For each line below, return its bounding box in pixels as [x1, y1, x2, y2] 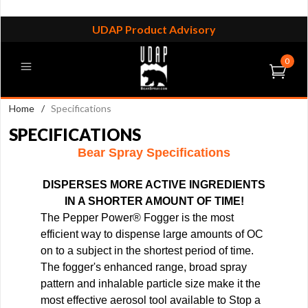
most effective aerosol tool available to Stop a [41, 294, 261, 307]
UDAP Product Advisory [92, 23, 216, 36]
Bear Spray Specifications [78, 146, 230, 160]
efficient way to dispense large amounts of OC [41, 228, 263, 241]
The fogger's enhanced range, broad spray [41, 261, 247, 274]
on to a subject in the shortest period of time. [41, 245, 254, 257]
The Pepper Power [41, 212, 133, 224]
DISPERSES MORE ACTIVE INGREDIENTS [43, 179, 265, 191]
